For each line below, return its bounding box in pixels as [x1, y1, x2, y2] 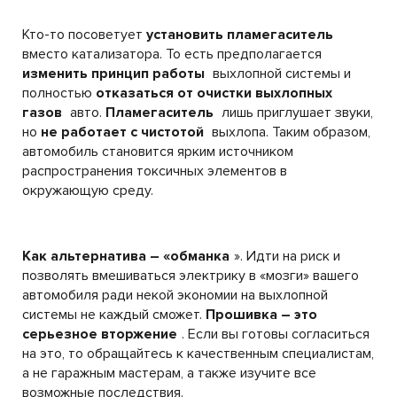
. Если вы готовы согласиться [182, 324, 370, 343]
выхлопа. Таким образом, [208, 122, 370, 141]
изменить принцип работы [22, 64, 205, 82]
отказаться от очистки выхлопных [96, 83, 332, 102]
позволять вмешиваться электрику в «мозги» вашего [22, 266, 359, 284]
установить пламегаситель [146, 25, 333, 43]
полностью [22, 83, 96, 102]
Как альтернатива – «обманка [22, 246, 230, 265]
